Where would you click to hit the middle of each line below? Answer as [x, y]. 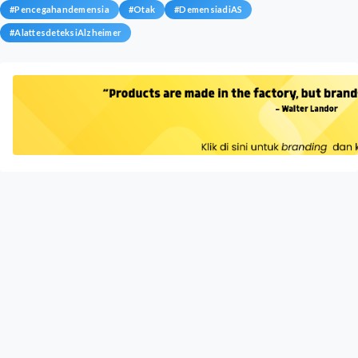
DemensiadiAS [211, 9]
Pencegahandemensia [62, 9]
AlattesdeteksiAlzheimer [68, 32]
